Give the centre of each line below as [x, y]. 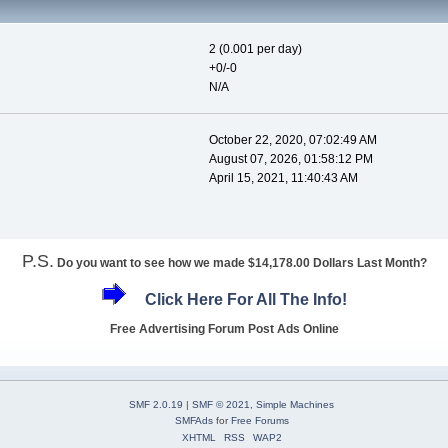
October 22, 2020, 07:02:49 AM [292, 140]
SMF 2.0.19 [156, 404]
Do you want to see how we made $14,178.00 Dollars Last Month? [241, 262]
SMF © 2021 [221, 404]
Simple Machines [295, 404]
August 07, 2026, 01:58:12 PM [290, 159]
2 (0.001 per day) [255, 49]
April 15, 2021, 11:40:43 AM [283, 178]
